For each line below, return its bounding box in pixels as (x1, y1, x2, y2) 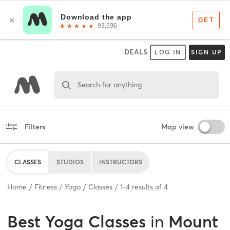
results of (130, 182, 164, 191)
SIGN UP (190, 48, 223, 56)
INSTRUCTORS (99, 158, 142, 166)
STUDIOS (56, 158, 84, 166)
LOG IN (154, 48, 182, 56)
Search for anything (77, 80, 142, 89)
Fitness (34, 182, 57, 191)
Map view (161, 122, 194, 131)
